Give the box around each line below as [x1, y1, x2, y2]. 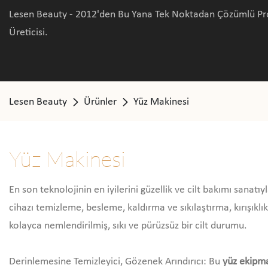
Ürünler [84, 96, 117, 108]
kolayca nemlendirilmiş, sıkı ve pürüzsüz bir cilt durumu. [9, 220, 247, 232]
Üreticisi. [9, 27, 48, 38]
